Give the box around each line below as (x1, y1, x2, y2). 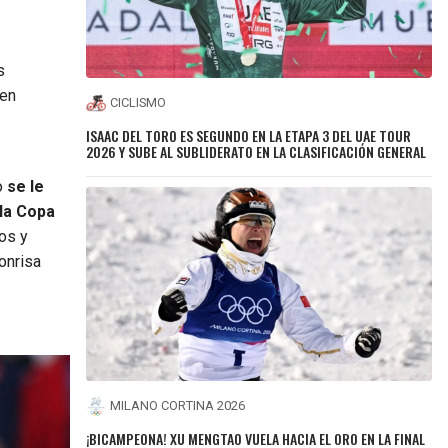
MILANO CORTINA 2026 (110, 398, 246, 414)
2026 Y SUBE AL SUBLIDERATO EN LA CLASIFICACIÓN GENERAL (86, 140, 427, 162)
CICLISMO (110, 95, 167, 111)
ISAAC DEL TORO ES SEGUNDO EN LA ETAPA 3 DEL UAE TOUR (86, 124, 412, 146)
